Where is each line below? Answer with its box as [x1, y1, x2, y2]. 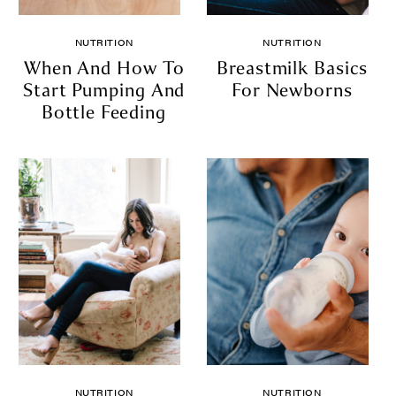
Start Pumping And [23, 78, 186, 102]
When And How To [23, 56, 185, 80]
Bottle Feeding [42, 100, 166, 124]
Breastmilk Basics [217, 56, 368, 80]
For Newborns [231, 78, 353, 102]
